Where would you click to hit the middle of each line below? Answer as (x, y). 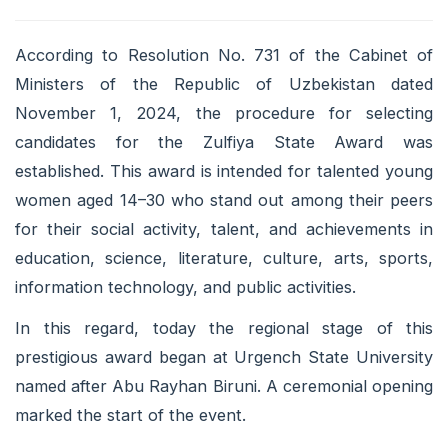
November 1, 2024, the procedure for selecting (224, 112)
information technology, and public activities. (185, 286)
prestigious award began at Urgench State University (224, 356)
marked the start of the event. (130, 414)
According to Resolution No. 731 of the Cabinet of (224, 54)
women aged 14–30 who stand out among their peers (224, 199)
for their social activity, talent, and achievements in (224, 228)
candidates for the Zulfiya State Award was (224, 141)
